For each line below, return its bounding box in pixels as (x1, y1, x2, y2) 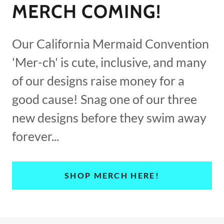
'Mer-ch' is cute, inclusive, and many (12, 54, 206, 69)
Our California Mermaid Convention (12, 35, 209, 51)
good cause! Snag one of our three (12, 91, 197, 106)
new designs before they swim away (12, 109, 206, 125)
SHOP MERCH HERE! (64, 170, 159, 180)
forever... (12, 128, 59, 143)
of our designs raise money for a (12, 72, 184, 88)
